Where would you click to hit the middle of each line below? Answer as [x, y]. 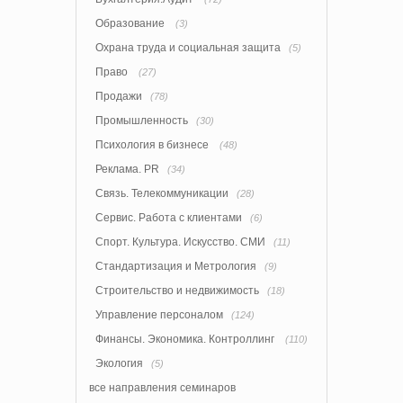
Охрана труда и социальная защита [188, 47]
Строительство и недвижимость [177, 290]
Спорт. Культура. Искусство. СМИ [180, 242]
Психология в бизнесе [153, 144]
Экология [119, 363]
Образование [131, 23]
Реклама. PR [127, 169]
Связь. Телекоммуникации [162, 193]
